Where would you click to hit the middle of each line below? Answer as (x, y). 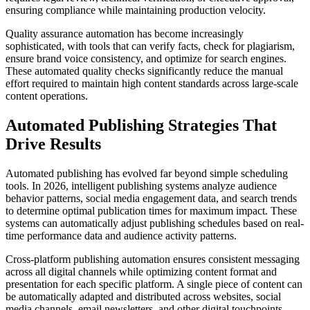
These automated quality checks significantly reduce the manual (144, 71)
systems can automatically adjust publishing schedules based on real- (155, 224)
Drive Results (53, 144)
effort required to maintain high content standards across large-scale (152, 84)
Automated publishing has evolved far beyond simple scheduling (147, 174)
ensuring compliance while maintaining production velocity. (136, 10)
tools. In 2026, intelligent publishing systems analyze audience (141, 186)
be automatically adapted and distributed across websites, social (143, 297)
